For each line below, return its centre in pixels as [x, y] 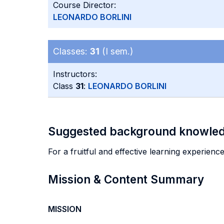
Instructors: [75, 74]
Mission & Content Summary [126, 179]
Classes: [71, 51]
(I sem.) [116, 51]
